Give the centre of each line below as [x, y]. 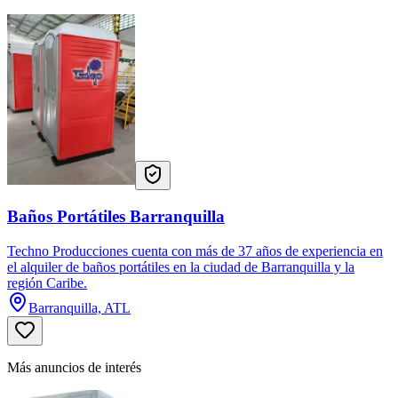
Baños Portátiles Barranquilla [116, 217]
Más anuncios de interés [74, 367]
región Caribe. [47, 283]
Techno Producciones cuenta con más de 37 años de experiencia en [195, 251]
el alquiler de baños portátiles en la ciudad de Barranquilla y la [181, 267]
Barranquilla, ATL [80, 307]
